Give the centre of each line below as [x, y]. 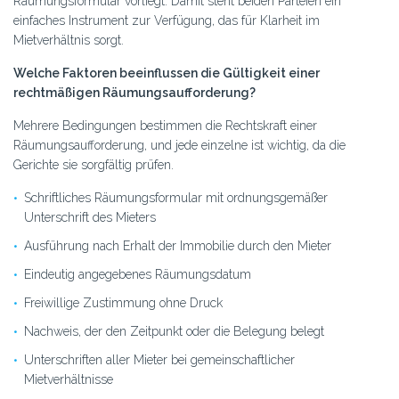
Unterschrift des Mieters [90, 217]
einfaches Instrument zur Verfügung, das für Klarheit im [167, 20]
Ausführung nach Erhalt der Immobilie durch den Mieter [178, 246]
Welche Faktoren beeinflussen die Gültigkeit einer [167, 73]
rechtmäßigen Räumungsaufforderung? [134, 93]
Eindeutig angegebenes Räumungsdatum [138, 274]
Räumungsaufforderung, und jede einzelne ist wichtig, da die [179, 145]
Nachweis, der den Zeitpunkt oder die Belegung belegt [174, 331]
